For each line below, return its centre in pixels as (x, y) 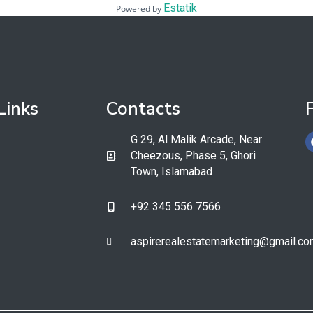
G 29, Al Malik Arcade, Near (196, 140)
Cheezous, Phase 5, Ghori (193, 156)
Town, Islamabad (171, 172)
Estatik (180, 8)
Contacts (143, 109)
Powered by (140, 9)
